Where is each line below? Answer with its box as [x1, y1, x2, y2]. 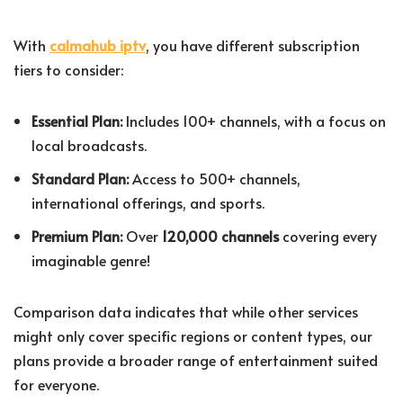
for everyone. [13, 374, 99, 395]
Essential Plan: [31, 111, 122, 131]
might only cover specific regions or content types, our [13, 326, 372, 346]
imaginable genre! [31, 250, 150, 271]
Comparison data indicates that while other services [13, 301, 358, 322]
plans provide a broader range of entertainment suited [13, 350, 378, 371]
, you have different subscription [146, 35, 360, 56]
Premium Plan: [31, 226, 122, 246]
